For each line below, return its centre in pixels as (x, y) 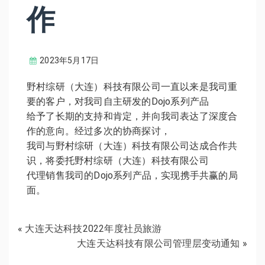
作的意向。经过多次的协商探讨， (98, 131)
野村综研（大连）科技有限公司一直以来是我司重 (132, 87)
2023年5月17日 (70, 60)
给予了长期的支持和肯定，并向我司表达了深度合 (132, 117)
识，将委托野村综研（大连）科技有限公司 (118, 161)
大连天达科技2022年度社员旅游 (93, 229)
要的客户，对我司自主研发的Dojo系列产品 (118, 102)
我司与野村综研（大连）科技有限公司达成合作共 (132, 146)
